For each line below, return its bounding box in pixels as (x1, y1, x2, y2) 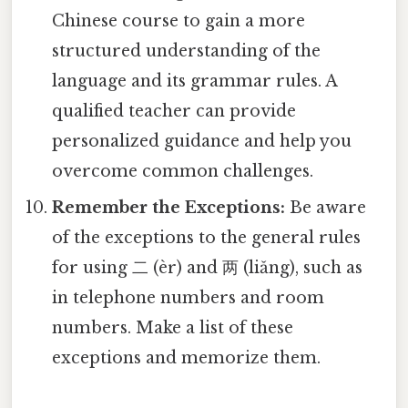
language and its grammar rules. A (52, 71, 338, 92)
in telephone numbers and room (52, 288, 325, 309)
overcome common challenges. (52, 161, 314, 182)
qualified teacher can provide (52, 101, 297, 122)
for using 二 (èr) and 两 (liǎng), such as (52, 258, 363, 279)
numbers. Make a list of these (52, 318, 294, 339)
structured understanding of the (52, 41, 321, 62)
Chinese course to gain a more (52, 11, 306, 32)
